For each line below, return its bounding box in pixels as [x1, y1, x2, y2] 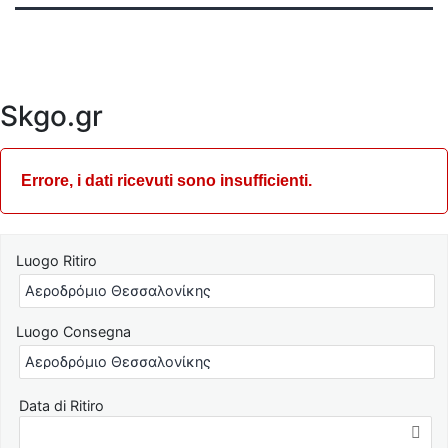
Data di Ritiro [19, 397, 104, 414]
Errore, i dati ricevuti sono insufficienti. [21, 172, 312, 189]
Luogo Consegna [16, 323, 131, 340]
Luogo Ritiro [16, 252, 97, 269]
